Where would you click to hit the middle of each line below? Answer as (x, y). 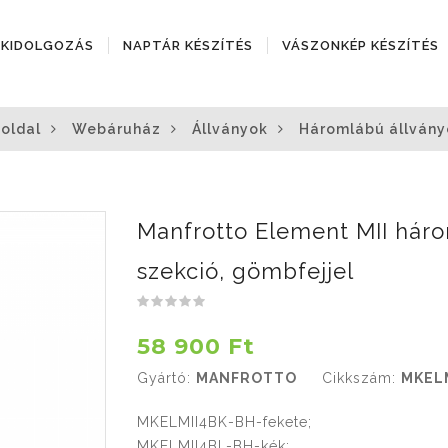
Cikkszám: (358, 378)
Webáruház (116, 129)
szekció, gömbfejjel (245, 271)
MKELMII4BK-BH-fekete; (224, 422)
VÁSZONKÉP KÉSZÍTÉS (360, 45)
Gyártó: (163, 378)
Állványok (230, 129)
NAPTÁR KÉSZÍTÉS (188, 45)
